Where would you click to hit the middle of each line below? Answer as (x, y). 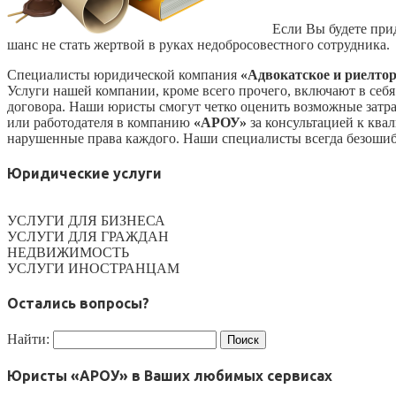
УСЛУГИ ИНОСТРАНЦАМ (93, 269)
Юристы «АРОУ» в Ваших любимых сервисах (170, 375)
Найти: (28, 339)
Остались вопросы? (78, 304)
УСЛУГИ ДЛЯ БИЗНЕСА (86, 221)
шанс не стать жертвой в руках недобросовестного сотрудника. (198, 44)
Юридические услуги (84, 173)
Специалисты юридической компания (122, 74)
